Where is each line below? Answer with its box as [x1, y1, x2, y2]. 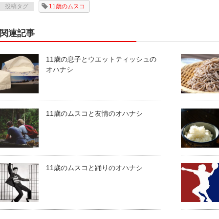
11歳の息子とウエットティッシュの [46, 55, 156, 63]
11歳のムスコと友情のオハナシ [46, 109, 143, 117]
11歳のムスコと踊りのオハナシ [46, 164, 143, 172]
